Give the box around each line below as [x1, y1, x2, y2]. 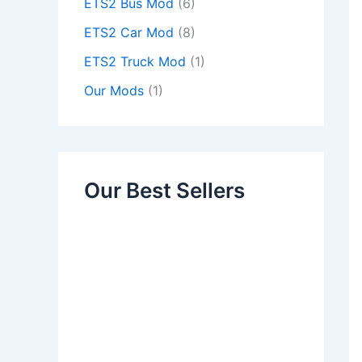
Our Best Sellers [84, 178, 245, 203]
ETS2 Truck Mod [84, 53, 186, 69]
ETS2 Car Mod [84, 24, 174, 40]
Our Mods [84, 82, 144, 99]
